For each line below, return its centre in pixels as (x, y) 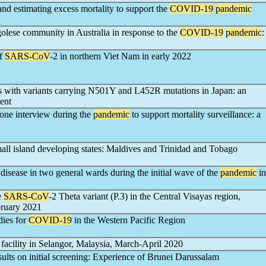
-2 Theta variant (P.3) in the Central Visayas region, (145, 196)
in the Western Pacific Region (129, 220)
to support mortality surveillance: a (195, 114)
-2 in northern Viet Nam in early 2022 (121, 56)
